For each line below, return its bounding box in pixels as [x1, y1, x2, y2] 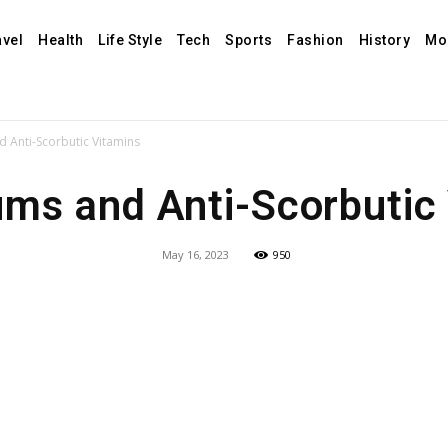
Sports [225, 32, 273, 48]
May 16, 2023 [161, 247, 229, 262]
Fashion [287, 32, 344, 48]
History [358, 32, 411, 48]
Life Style [98, 32, 163, 48]
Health [38, 32, 84, 48]
